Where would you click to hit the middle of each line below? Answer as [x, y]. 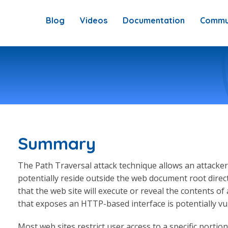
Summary [57, 143]
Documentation [154, 20]
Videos [94, 20]
